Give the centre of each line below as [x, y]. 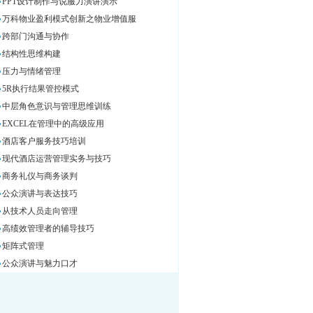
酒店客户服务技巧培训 [44, 141]
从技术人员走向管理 [40, 211]
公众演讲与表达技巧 [40, 194]
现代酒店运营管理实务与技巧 [57, 159]
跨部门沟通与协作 [36, 36]
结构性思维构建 [31, 54]
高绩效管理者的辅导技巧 [48, 228]
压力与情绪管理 [31, 71]
